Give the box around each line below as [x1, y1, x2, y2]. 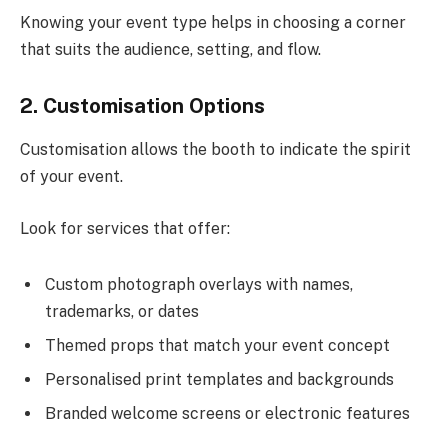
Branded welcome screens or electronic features [45, 403, 410, 423]
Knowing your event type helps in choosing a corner [20, 13, 406, 33]
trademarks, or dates [45, 301, 199, 321]
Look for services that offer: [20, 218, 230, 238]
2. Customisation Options [20, 93, 265, 118]
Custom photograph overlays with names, [45, 274, 353, 294]
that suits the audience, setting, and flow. [20, 40, 321, 60]
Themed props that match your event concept [45, 335, 390, 355]
